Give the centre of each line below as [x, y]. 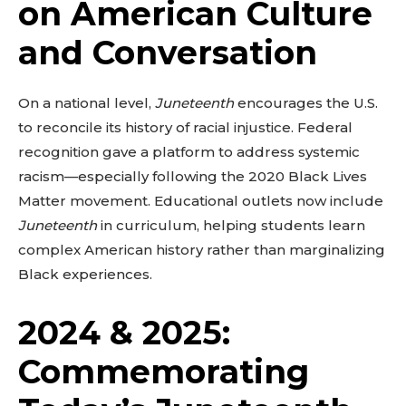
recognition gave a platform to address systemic [189, 152]
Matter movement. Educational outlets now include [201, 201]
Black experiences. [85, 274]
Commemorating [164, 372]
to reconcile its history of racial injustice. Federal [185, 127]
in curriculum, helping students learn [231, 225]
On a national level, [87, 103]
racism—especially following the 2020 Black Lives [193, 176]
